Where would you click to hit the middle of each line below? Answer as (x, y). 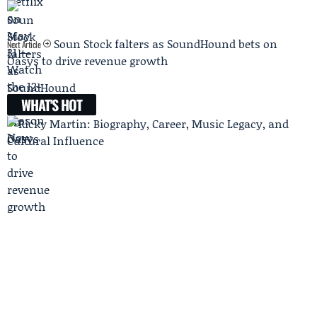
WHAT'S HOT (52, 105)
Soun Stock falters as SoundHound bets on (165, 44)
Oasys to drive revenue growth (87, 61)
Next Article (25, 45)
